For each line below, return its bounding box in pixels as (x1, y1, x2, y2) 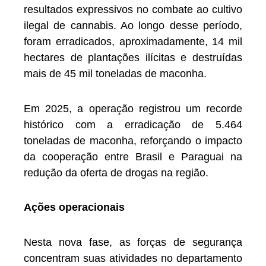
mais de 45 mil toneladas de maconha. (24, 68, 207, 80)
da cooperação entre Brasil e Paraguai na (24, 150, 242, 163)
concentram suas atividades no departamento (24, 252, 242, 264)
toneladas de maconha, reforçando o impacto (24, 134, 242, 147)
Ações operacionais (24, 201, 125, 214)
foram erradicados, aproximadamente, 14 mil (24, 36, 242, 48)
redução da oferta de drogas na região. (24, 166, 208, 179)
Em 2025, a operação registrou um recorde (24, 102, 242, 115)
